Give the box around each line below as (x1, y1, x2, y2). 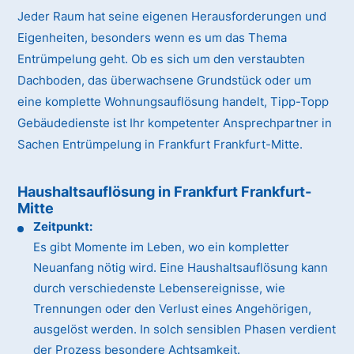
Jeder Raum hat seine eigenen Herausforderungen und (17, 9, 327, 24)
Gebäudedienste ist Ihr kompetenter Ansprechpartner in (17, 115, 333, 131)
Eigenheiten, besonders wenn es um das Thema (17, 30, 288, 46)
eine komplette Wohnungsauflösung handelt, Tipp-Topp (17, 94, 330, 110)
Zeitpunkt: (33, 219, 93, 235)
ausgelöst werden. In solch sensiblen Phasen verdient (33, 322, 337, 337)
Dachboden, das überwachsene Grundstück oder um (17, 73, 312, 88)
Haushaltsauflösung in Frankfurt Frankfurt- (17, 183, 312, 201)
